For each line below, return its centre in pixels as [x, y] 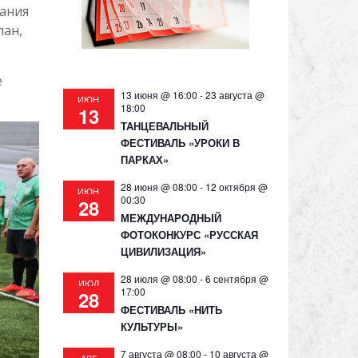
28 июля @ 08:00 [159, 278]
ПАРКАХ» [144, 159]
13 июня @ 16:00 [159, 95]
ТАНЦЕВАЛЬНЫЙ [164, 126]
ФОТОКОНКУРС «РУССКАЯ [189, 235]
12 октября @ [236, 187]
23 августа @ [235, 95]
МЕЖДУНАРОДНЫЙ [171, 218]
